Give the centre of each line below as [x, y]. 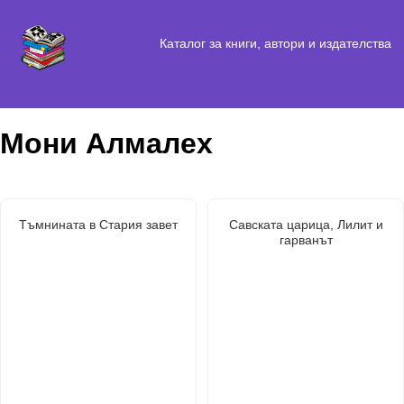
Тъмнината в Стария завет [98, 224]
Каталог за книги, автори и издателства [275, 43]
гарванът [306, 239]
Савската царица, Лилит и [306, 224]
